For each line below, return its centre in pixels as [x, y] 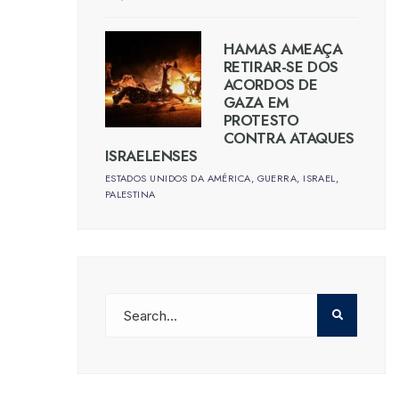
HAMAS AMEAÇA [283, 49]
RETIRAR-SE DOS [281, 67]
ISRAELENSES [151, 156]
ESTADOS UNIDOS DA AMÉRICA [178, 179]
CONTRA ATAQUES [289, 138]
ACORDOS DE [270, 85]
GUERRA [277, 179]
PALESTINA [130, 195]
